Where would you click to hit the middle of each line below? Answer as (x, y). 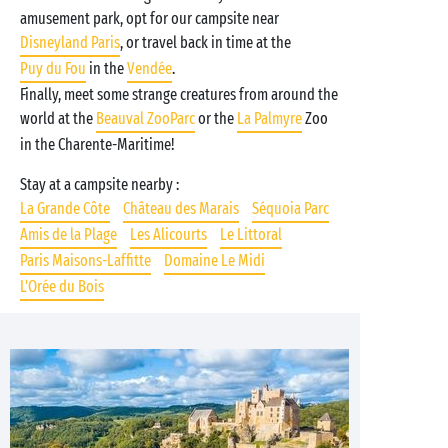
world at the (58, 118)
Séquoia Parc (290, 208)
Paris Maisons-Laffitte (85, 260)
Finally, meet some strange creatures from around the (179, 94)
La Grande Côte (65, 208)
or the (216, 118)
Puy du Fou (53, 68)
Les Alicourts (168, 234)
